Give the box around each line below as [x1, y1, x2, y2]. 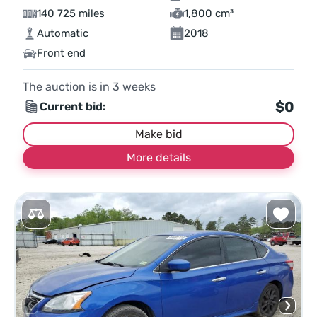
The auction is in [23, 80, 113, 94]
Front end [37, 47, 86, 60]
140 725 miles [37, 7, 105, 21]
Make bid [134, 127, 183, 142]
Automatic [37, 27, 88, 40]
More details [126, 151, 191, 165]
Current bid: [40, 100, 106, 114]
